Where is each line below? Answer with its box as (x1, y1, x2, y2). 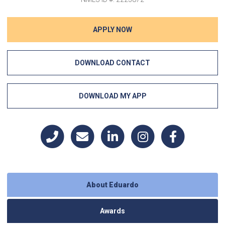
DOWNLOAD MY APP (78, 92, 147, 100)
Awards (100, 207, 125, 215)
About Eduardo (86, 181, 139, 189)
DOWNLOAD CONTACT (75, 59, 150, 67)
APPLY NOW (93, 26, 132, 34)
